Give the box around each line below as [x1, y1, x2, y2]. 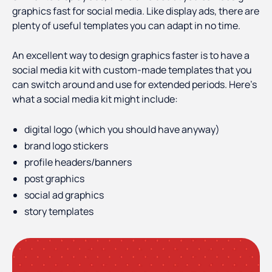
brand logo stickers [24, 139, 108, 153]
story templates [24, 205, 93, 219]
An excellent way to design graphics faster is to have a [12, 49, 250, 63]
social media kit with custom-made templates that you [12, 63, 252, 77]
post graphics [24, 172, 84, 186]
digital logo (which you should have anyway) [24, 123, 220, 137]
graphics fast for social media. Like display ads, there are [12, 4, 259, 18]
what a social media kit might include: [12, 92, 178, 106]
